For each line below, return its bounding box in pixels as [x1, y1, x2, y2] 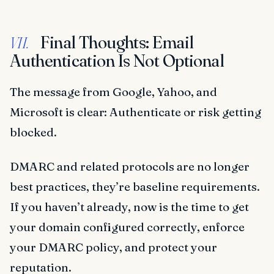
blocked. [10, 125, 57, 140]
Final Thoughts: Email [37, 32, 194, 53]
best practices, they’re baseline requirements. [10, 179, 260, 194]
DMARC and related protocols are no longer [10, 159, 250, 174]
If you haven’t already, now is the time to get [10, 199, 249, 215]
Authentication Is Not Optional [10, 50, 224, 72]
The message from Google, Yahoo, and [10, 84, 217, 100]
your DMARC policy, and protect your [10, 240, 217, 255]
